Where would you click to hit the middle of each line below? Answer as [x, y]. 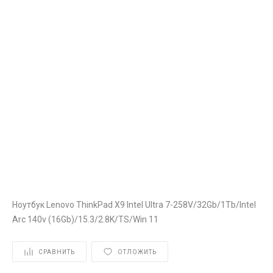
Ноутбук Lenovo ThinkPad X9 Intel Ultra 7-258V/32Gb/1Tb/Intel [134, 205]
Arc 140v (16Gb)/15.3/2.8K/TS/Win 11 [85, 219]
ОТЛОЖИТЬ [137, 252]
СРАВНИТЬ [57, 252]
